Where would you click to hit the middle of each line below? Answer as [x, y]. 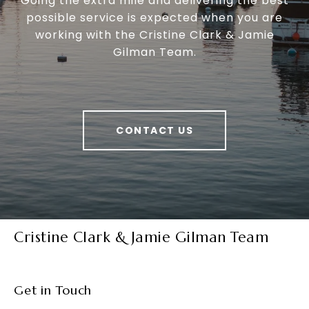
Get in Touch [53, 290]
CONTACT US [154, 131]
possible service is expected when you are [154, 18]
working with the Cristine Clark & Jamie [154, 35]
